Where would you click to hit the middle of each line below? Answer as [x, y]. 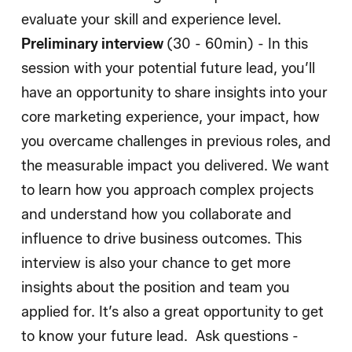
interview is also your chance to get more [156, 264]
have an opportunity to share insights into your [174, 93]
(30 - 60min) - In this [237, 44]
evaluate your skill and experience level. [151, 20]
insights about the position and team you [156, 288]
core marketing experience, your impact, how [170, 117]
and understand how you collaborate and [156, 215]
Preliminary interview [94, 44]
